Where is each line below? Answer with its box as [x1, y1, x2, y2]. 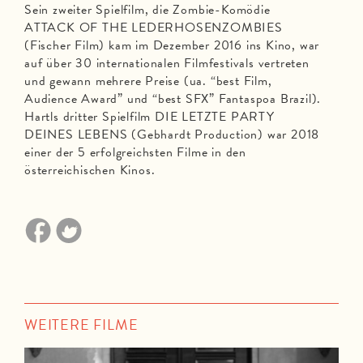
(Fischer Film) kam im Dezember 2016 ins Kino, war [24, 36, 320, 56]
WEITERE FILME [24, 314, 139, 336]
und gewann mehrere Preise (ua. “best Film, [24, 71, 272, 92]
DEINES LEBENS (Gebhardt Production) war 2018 [24, 125, 320, 145]
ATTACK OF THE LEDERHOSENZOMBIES [24, 18, 283, 38]
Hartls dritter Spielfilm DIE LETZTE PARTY [24, 107, 275, 127]
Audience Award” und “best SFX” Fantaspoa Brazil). [24, 89, 322, 109]
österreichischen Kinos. [24, 160, 156, 181]
